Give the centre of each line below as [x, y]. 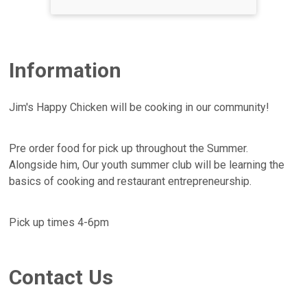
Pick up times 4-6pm [59, 223]
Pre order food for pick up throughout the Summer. [129, 149]
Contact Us [61, 278]
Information [65, 71]
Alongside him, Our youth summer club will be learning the [147, 165]
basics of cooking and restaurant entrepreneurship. [131, 182]
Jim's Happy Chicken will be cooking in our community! [139, 108]
